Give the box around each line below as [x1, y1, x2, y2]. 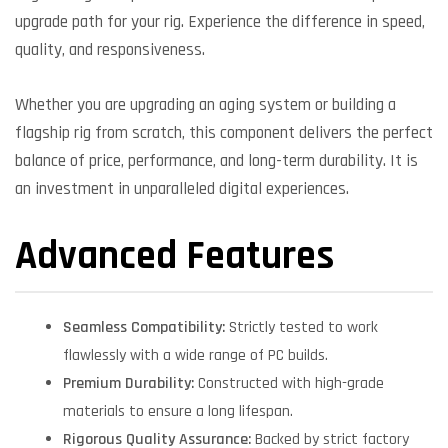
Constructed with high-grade [194, 373, 384, 395]
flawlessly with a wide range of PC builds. [63, 345, 328, 367]
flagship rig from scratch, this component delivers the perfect [15, 121, 433, 144]
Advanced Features [15, 230, 334, 282]
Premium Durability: [63, 373, 194, 395]
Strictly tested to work [225, 317, 378, 339]
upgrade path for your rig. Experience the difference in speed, [15, 11, 425, 34]
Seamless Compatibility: [63, 317, 225, 339]
